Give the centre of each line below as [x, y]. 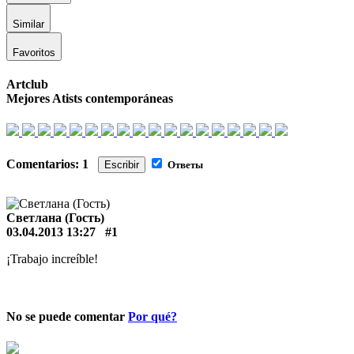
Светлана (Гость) [55, 218]
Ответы [185, 165]
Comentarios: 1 [52, 164]
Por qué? [153, 317]
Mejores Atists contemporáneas [90, 99]
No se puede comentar [67, 317]
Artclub [27, 85]
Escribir [122, 165]
